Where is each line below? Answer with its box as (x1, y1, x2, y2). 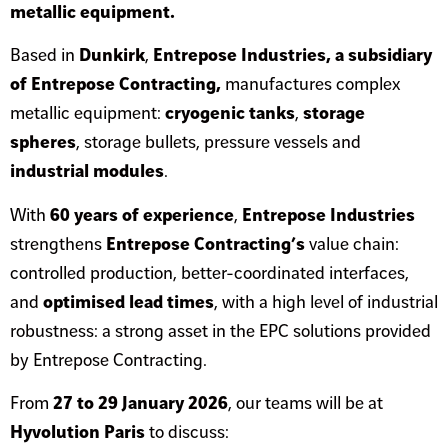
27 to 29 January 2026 (53, 394, 228, 414)
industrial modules (10, 162, 164, 182)
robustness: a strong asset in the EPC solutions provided (10, 321, 431, 341)
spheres (10, 133, 76, 153)
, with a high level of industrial (214, 292, 438, 312)
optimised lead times (43, 292, 214, 312)
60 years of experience (50, 205, 234, 225)
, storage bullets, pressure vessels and (76, 133, 361, 153)
